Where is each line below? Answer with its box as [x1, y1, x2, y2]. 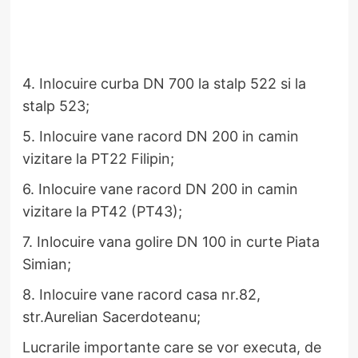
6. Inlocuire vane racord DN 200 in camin [22, 180, 298, 197]
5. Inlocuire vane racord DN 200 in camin [22, 127, 299, 145]
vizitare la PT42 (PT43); [22, 202, 182, 220]
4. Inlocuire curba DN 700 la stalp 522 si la [22, 74, 306, 92]
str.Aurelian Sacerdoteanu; [22, 308, 201, 325]
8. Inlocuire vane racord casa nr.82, [22, 285, 261, 303]
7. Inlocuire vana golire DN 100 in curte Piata [22, 233, 320, 250]
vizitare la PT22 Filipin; [22, 149, 174, 167]
